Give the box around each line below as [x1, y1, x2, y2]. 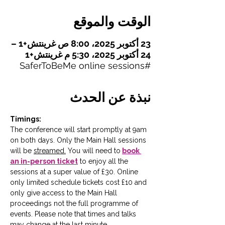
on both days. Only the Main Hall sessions [10, 136, 148, 144]
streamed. [34, 147, 66, 155]
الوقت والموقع [73, 14, 151, 29]
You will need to [68, 147, 121, 155]
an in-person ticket [10, 157, 78, 165]
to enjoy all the [78, 157, 130, 165]
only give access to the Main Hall [10, 189, 119, 197]
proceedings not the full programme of [10, 199, 140, 207]
